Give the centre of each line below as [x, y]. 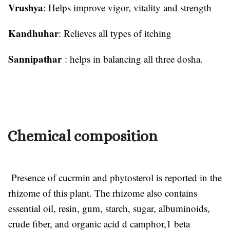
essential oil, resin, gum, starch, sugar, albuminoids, [109, 208]
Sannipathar [36, 59]
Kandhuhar [33, 33]
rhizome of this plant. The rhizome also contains [103, 193]
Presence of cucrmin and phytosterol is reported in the [115, 177]
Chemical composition [83, 136]
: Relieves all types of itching [117, 33]
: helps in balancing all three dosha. [134, 59]
